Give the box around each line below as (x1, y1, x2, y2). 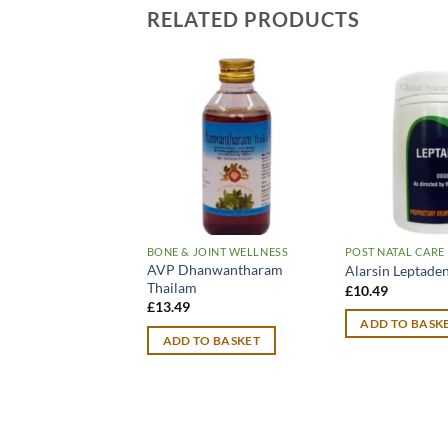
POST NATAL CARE (344, 244, 445, 258)
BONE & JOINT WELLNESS (146, 244, 289, 258)
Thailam (146, 278, 197, 296)
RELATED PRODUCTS (147, 7, 360, 32)
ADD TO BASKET (162, 333, 261, 347)
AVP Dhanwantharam (146, 260, 283, 278)
